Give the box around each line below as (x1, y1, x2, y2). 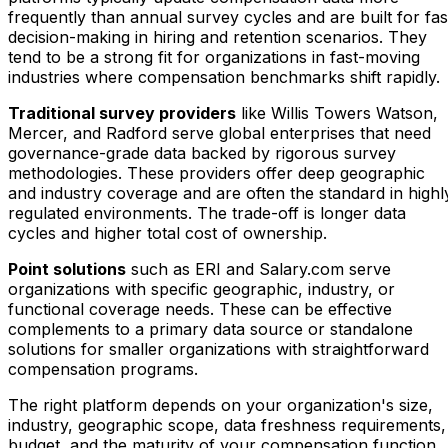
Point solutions (8, 258, 126, 279)
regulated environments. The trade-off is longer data (8, 202, 406, 223)
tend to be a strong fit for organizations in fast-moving (8, 46, 420, 67)
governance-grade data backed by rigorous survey (8, 142, 396, 163)
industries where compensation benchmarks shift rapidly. (8, 66, 440, 87)
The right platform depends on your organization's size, (8, 394, 433, 415)
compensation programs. (8, 358, 198, 379)
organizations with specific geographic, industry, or (8, 278, 395, 299)
